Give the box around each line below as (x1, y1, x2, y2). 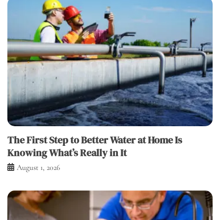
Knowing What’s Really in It (7, 145, 127, 160)
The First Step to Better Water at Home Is (7, 133, 182, 147)
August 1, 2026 (17, 162, 60, 172)
